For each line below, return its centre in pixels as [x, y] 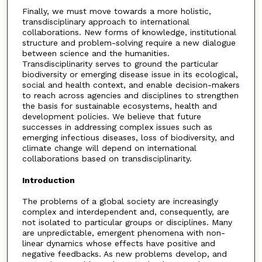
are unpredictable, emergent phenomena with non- [123, 233]
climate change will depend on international [109, 148]
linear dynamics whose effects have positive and [118, 244]
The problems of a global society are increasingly [120, 201]
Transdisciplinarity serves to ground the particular [120, 63]
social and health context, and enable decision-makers [131, 85]
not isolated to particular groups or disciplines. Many [127, 223]
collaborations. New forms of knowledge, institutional [129, 32]
